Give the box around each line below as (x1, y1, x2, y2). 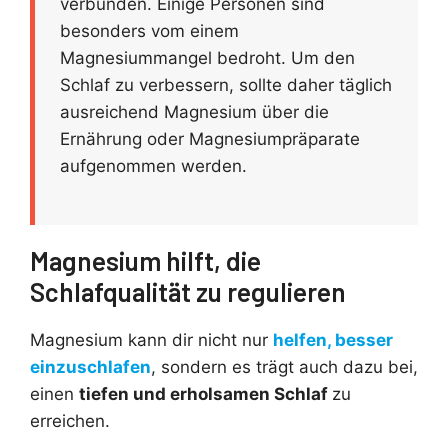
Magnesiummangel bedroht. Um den (60, 47, 355, 68)
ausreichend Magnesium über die (60, 101, 329, 122)
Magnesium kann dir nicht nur (30, 330, 273, 351)
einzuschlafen (30, 357, 151, 378)
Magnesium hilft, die (30, 245, 261, 277)
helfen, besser (273, 330, 393, 351)
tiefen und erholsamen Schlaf (79, 384, 332, 405)
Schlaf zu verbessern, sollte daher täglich (60, 74, 392, 95)
